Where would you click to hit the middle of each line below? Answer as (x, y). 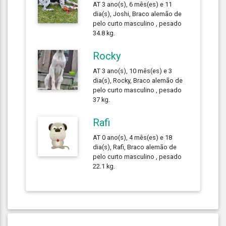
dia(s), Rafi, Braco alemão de (135, 147)
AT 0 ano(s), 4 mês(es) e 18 (133, 137)
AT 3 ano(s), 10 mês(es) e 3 (133, 71)
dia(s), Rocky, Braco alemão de (138, 80)
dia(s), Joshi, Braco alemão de (137, 14)
